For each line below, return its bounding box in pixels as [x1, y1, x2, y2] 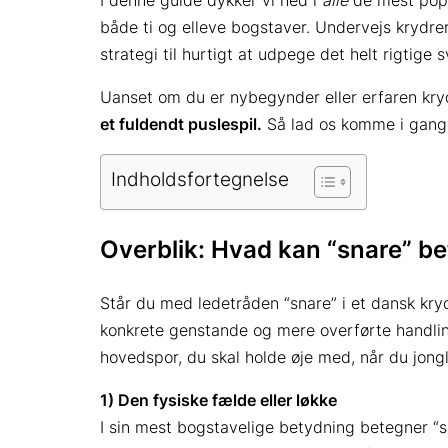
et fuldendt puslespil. [100, 114, 262, 134]
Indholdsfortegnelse [111, 167, 289, 192]
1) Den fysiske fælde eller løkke [100, 389, 337, 410]
